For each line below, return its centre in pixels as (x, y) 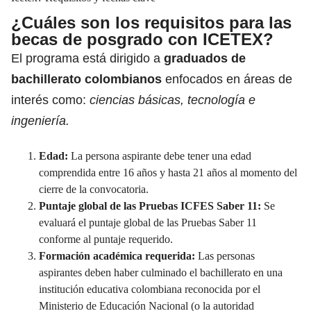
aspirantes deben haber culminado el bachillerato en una (161, 272)
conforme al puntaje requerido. (107, 239)
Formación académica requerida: (117, 255)
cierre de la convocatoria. (95, 189)
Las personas (225, 255)
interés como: (50, 100)
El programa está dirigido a (87, 58)
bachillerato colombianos (86, 79)
